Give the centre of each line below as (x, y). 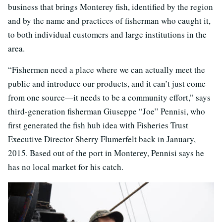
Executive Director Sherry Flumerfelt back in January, (102, 139)
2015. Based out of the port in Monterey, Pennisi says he (106, 153)
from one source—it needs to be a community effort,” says (109, 98)
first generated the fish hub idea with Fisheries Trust (98, 125)
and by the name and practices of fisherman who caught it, (109, 21)
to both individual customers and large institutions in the (107, 35)
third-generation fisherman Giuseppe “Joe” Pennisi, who (107, 111)
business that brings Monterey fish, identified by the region (111, 7)
